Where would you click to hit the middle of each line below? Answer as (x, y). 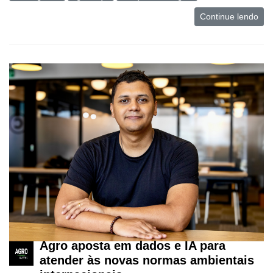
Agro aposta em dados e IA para (133, 246)
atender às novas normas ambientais (147, 261)
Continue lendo (229, 17)
